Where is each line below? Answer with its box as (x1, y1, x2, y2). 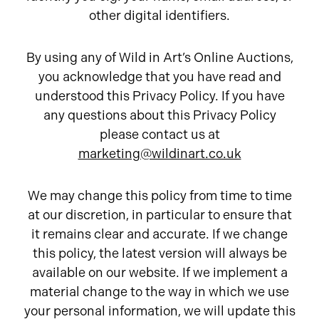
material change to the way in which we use (30, 284, 289, 300)
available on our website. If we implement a (31, 265, 288, 281)
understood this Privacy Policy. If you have (34, 88, 285, 104)
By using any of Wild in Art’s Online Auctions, (26, 50, 293, 66)
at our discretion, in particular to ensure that (27, 207, 292, 223)
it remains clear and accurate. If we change (31, 226, 288, 242)
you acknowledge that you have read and (38, 69, 281, 85)
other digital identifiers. (89, 8, 230, 23)
